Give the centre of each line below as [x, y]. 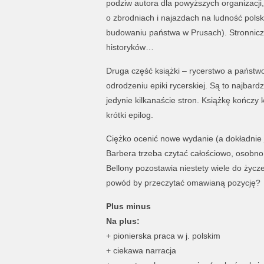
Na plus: [123, 221]
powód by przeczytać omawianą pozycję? [183, 182]
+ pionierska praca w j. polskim [163, 235]
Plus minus [128, 206]
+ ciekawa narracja [141, 250]
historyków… [130, 47]
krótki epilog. [129, 115]
